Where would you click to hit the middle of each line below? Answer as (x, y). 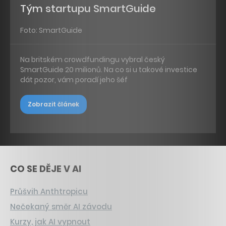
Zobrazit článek (53, 104)
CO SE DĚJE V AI (46, 168)
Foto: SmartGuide (51, 30)
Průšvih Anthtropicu (49, 191)
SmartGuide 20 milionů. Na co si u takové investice (109, 70)
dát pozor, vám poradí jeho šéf (74, 80)
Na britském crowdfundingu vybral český (93, 60)
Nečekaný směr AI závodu (61, 206)
